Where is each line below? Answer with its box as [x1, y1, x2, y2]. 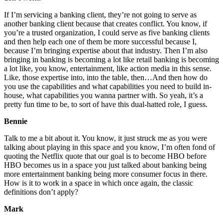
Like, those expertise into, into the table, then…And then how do [4, 73, 208, 82]
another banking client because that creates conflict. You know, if [4, 19, 207, 28]
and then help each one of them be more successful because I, [4, 37, 197, 46]
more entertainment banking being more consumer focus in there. [4, 170, 208, 179]
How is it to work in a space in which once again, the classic [4, 179, 193, 188]
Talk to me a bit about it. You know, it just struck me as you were [4, 134, 207, 143]
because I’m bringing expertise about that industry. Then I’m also [4, 46, 208, 55]
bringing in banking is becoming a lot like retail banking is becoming [4, 55, 219, 64]
